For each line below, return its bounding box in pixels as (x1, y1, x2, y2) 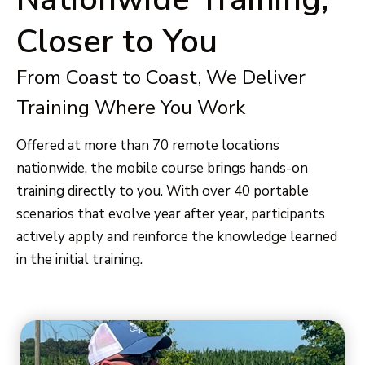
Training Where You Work (16, 94, 245, 121)
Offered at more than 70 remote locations (16, 136, 279, 156)
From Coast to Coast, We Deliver (16, 64, 306, 90)
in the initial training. (16, 250, 143, 270)
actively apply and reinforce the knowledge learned (16, 227, 337, 247)
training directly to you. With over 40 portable (16, 182, 309, 201)
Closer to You (16, 19, 218, 64)
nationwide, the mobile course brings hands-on (16, 159, 308, 178)
